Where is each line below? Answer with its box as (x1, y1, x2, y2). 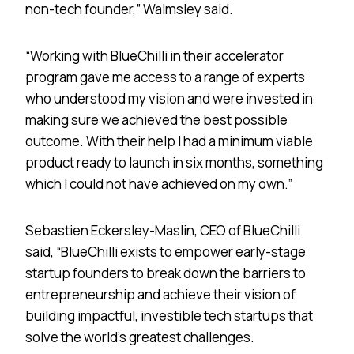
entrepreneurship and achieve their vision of (25, 284, 296, 303)
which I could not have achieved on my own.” (25, 174, 292, 193)
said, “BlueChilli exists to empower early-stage (25, 242, 306, 261)
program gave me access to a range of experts (25, 67, 305, 86)
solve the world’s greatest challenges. (25, 327, 254, 346)
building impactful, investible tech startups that (25, 306, 313, 325)
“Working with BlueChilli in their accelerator (25, 46, 284, 65)
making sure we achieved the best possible (25, 110, 288, 129)
